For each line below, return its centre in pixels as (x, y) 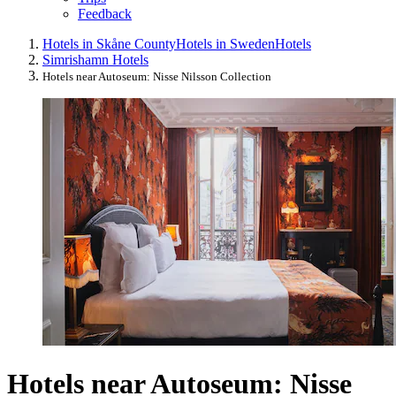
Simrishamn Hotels (95, 59)
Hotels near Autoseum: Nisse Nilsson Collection (157, 76)
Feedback (105, 13)
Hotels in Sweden (225, 43)
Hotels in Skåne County (109, 43)
